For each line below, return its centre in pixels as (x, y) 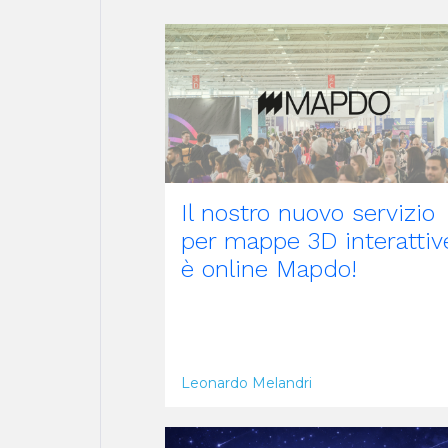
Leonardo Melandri (246, 382)
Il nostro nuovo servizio (308, 212)
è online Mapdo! (269, 268)
